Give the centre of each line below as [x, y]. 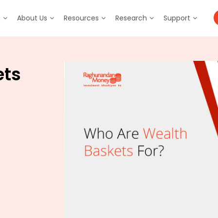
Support [177, 18]
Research [131, 18]
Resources [82, 18]
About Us [32, 18]
